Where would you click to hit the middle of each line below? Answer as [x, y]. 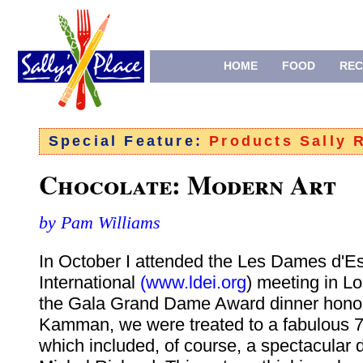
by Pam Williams [100, 223]
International [90, 283]
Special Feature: [129, 141]
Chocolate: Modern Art [188, 185]
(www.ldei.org [193, 283]
